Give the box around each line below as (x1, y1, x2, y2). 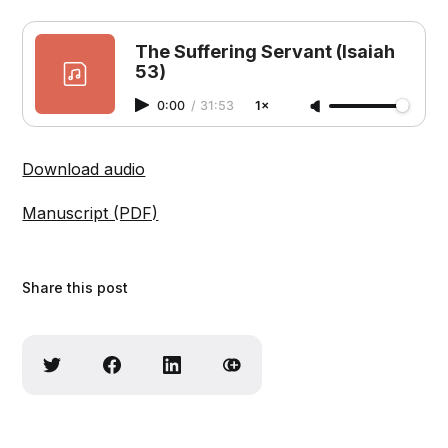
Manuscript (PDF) (22, 203, 159, 224)
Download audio (22, 159, 146, 180)
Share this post (22, 279, 129, 297)
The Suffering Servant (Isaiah (135, 41, 396, 63)
